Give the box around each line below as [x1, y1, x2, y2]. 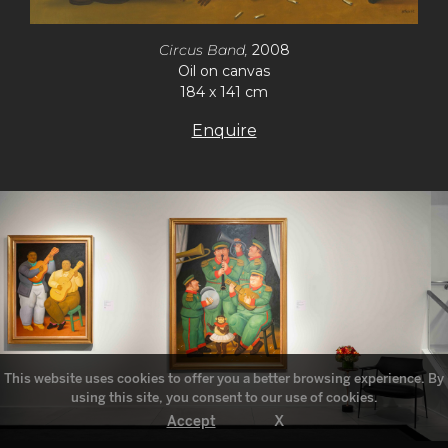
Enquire [191, 120, 257, 140]
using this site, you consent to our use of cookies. [70, 390, 378, 405]
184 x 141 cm [180, 82, 268, 101]
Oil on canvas [178, 61, 270, 80]
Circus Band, [158, 40, 252, 59]
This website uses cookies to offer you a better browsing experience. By [4, 371, 444, 386]
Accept [166, 413, 216, 430]
